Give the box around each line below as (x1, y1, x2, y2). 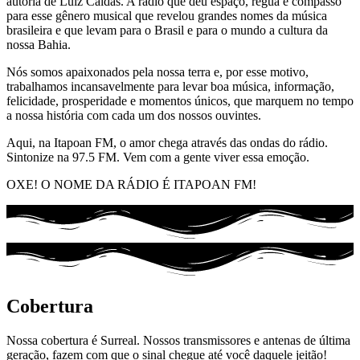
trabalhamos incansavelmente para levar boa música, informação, (6, 80, 334, 94)
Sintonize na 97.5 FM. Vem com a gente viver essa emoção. (6, 150, 309, 165)
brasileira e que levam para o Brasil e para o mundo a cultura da (6, 23, 328, 38)
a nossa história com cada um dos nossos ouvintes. (6, 108, 261, 123)
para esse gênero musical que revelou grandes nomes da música (6, 9, 327, 23)
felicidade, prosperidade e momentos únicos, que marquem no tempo (6, 94, 354, 108)
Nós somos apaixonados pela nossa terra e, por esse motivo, (6, 65, 309, 80)
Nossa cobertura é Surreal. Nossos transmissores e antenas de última (6, 333, 350, 347)
